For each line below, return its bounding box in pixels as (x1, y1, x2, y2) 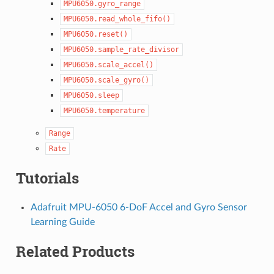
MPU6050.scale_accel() (63, 60, 154, 69)
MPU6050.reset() (63, 29, 128, 39)
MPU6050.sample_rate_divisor (63, 45, 179, 54)
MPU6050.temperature (63, 106, 145, 115)
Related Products (15, 241, 135, 261)
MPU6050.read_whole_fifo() (63, 14, 171, 23)
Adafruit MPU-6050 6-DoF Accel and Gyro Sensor (30, 202, 247, 212)
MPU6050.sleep (63, 91, 119, 100)
